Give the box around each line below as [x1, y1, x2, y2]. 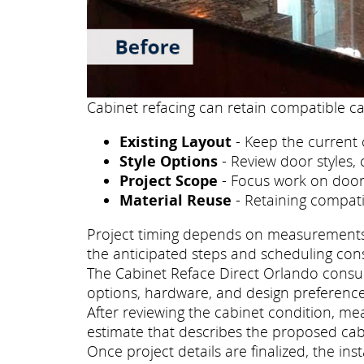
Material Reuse [119, 190, 232, 210]
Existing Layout [119, 132, 232, 152]
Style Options [119, 151, 218, 171]
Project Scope [119, 171, 218, 191]
